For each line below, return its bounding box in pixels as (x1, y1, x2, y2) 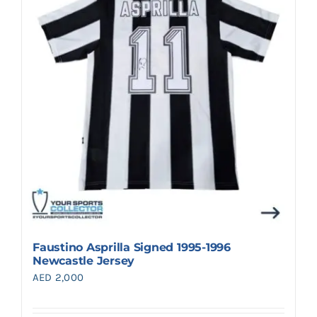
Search (18, 8, 60, 25)
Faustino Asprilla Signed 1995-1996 (33, 241, 231, 255)
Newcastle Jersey (33, 254, 135, 268)
